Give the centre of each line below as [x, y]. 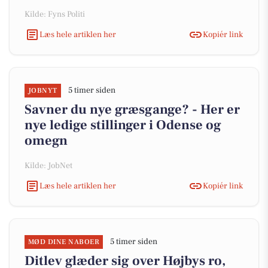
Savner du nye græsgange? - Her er [132, 109]
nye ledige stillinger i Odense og [123, 125]
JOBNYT [43, 91]
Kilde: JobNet [48, 166]
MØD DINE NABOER [64, 242]
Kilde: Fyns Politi [55, 14]
